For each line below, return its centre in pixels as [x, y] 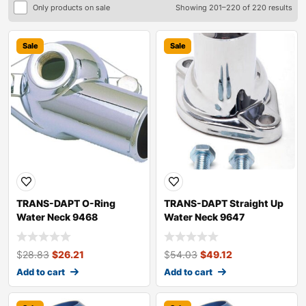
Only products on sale [71, 7]
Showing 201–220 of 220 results [234, 8]
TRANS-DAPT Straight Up [224, 204]
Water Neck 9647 [204, 217]
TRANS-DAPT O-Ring [66, 204]
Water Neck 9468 [57, 217]
